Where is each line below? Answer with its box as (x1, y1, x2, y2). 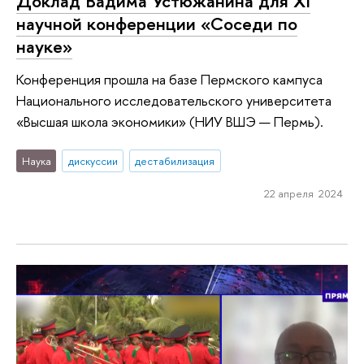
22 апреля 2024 (263, 185, 343, 201)
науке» (16, 34, 72, 58)
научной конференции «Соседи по (16, 11, 297, 36)
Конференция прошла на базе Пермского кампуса (16, 69, 323, 89)
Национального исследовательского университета (16, 90, 331, 110)
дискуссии (67, 154, 118, 169)
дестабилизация (135, 154, 215, 169)
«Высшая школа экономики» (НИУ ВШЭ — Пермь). (16, 111, 323, 131)
